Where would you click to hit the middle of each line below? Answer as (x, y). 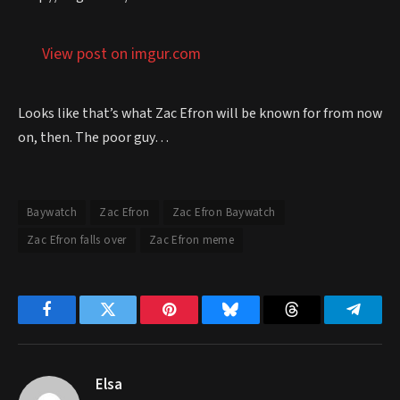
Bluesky (255, 323)
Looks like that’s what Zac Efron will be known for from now (200, 113)
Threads (317, 323)
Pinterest (196, 323)
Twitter (130, 323)
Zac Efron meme (192, 240)
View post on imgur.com (121, 54)
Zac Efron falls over (77, 240)
